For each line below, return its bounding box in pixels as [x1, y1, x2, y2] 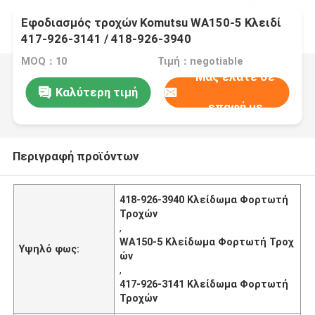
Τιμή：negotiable [157, 56, 243, 67]
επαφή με [207, 100, 263, 115]
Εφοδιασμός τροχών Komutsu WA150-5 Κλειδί [21, 15, 282, 30]
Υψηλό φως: [19, 243, 80, 255]
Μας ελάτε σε [195, 70, 276, 84]
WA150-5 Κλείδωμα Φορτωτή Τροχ [120, 236, 295, 247]
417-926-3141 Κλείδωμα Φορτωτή [120, 278, 289, 290]
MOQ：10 [21, 56, 67, 67]
